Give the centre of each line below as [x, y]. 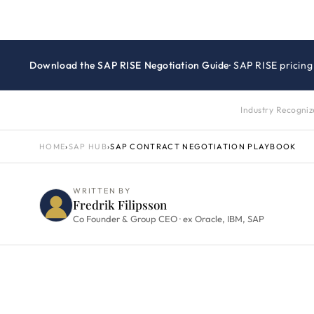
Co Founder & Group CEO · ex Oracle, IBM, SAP [169, 219]
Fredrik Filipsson [120, 205]
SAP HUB [88, 146]
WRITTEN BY [102, 191]
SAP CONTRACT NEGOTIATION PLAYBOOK [203, 146]
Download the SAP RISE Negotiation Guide [130, 65]
